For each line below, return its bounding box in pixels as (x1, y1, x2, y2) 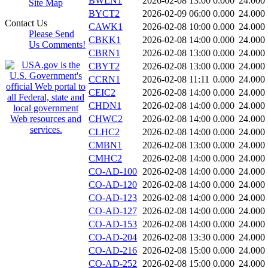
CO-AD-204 (89, 232, 137, 243)
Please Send (29, 29, 74, 39)
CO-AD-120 (89, 179, 137, 190)
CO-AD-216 (89, 245, 137, 256)
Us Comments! (29, 39, 86, 50)
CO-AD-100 (89, 166, 137, 177)
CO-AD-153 (89, 219, 137, 230)
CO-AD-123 (89, 193, 137, 203)
